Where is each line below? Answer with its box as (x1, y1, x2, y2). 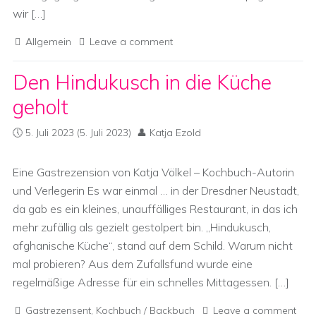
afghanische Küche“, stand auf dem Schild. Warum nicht (13, 238, 293, 253)
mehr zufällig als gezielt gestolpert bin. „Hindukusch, (13, 220, 271, 234)
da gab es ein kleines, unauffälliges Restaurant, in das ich (13, 202, 298, 216)
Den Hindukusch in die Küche (13, 70, 272, 95)
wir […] (13, 6, 46, 20)
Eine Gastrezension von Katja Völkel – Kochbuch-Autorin (13, 165, 294, 179)
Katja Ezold (150, 126, 201, 139)
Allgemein (25, 35, 71, 48)
